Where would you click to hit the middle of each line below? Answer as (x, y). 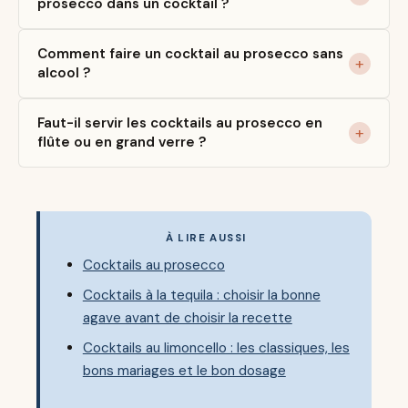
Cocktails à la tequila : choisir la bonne (201, 295)
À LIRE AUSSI (206, 239)
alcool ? (64, 73)
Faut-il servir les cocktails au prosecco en (180, 123)
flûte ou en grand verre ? (122, 143)
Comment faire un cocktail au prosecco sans (190, 54)
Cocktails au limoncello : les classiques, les (216, 347)
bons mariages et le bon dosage (184, 370)
